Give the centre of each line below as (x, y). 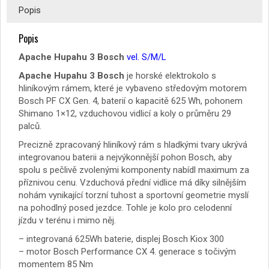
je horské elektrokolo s (170, 76)
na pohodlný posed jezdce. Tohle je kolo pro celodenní (125, 208)
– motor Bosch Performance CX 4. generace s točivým (127, 252)
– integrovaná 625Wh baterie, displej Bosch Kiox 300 (121, 239)
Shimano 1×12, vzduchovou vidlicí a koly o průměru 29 (125, 114)
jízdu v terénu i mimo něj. (67, 221)
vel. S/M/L (147, 57)
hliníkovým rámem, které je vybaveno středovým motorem (133, 89)
